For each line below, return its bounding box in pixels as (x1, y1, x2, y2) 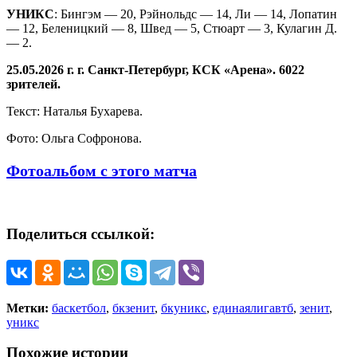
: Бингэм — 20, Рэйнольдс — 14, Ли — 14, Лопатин (54, 7, 337, 22)
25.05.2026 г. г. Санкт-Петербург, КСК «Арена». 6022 (6, 63, 304, 77)
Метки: (6, 300, 52, 315)
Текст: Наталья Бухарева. (6, 104, 143, 119)
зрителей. (6, 77, 61, 92)
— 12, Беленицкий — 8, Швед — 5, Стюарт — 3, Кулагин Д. (6, 22, 337, 36)
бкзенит (112, 300, 155, 315)
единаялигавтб (213, 300, 293, 315)
